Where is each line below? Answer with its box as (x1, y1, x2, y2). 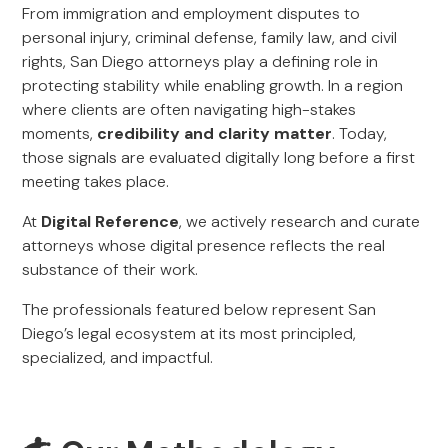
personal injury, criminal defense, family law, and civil (22, 27, 398, 48)
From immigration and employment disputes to (22, 3, 361, 24)
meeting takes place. (22, 171, 170, 192)
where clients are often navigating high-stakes (22, 99, 357, 120)
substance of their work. (22, 259, 203, 280)
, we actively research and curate (179, 211, 421, 232)
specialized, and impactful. (22, 347, 214, 368)
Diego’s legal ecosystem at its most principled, (22, 323, 357, 344)
